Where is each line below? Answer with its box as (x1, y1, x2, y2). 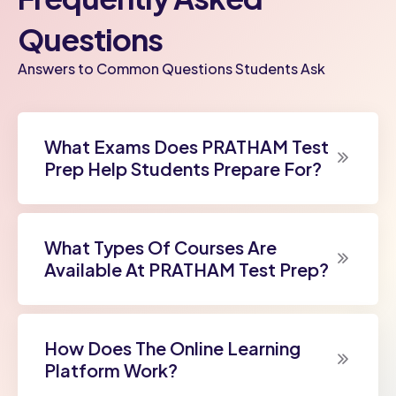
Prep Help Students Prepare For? (44, 156, 322, 179)
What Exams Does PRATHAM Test (44, 134, 329, 157)
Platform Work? (44, 358, 178, 381)
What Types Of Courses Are (44, 235, 277, 258)
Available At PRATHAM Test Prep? (44, 257, 329, 280)
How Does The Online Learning (44, 336, 301, 359)
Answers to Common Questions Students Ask (18, 58, 325, 78)
